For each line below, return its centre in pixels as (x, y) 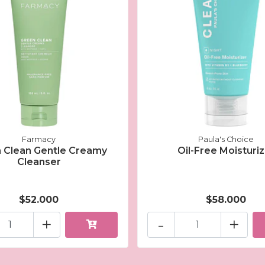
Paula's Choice (226, 139)
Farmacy (39, 139)
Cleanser (39, 161)
